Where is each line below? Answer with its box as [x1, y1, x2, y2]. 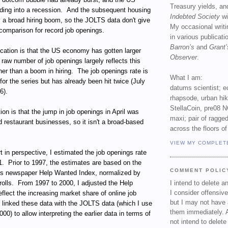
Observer [170, 53, 197, 62]
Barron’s [170, 43, 194, 51]
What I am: [170, 74, 203, 82]
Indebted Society [170, 13, 220, 21]
